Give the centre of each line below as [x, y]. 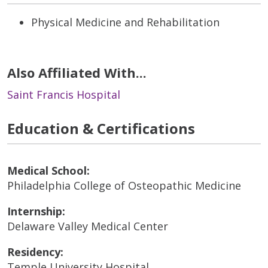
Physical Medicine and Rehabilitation [125, 22]
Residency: [35, 252]
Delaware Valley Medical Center [88, 226]
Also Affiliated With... [77, 73]
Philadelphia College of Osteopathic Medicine [124, 186]
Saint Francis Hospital [64, 95]
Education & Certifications [101, 129]
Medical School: [48, 171]
